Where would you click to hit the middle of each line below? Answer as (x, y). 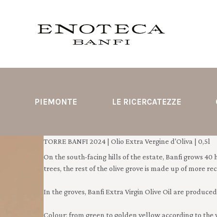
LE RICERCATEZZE (146, 102)
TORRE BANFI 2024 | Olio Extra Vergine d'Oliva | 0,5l (127, 141)
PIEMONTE (56, 102)
